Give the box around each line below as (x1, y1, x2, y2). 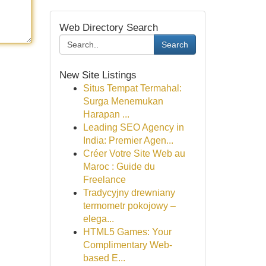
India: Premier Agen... (83, 135, 173, 145)
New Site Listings (59, 69, 137, 81)
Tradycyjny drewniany (83, 188, 175, 198)
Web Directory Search (59, 21, 158, 33)
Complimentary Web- (83, 240, 172, 250)
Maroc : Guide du (83, 161, 155, 172)
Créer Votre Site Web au (83, 148, 185, 159)
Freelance (83, 175, 126, 185)
